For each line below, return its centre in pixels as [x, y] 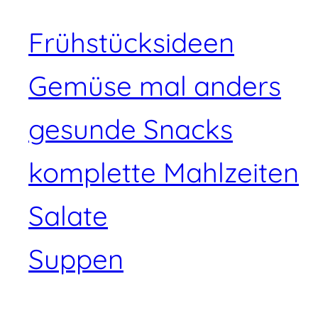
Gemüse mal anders [155, 86]
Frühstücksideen [131, 43]
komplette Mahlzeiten [164, 173]
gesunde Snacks [131, 130]
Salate [68, 216]
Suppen [76, 259]
